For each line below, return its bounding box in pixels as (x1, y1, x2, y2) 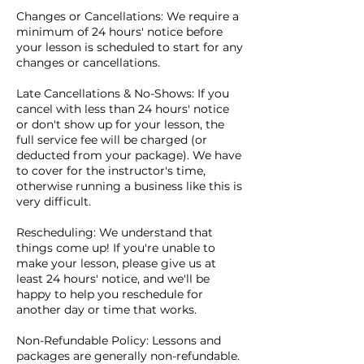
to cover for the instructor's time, (16, 162, 206, 178)
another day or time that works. (16, 301, 197, 317)
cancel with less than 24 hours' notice (16, 101, 229, 116)
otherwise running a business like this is (16, 178, 242, 193)
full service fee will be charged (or (16, 132, 207, 147)
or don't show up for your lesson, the (16, 116, 224, 132)
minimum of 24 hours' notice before (16, 24, 223, 39)
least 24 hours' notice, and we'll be (16, 271, 210, 286)
